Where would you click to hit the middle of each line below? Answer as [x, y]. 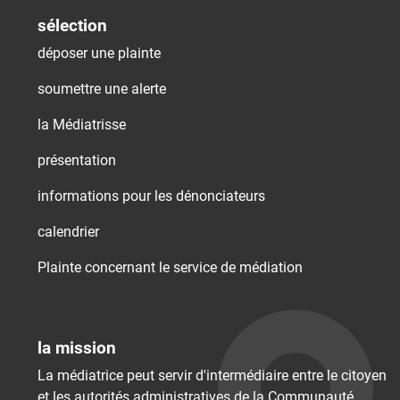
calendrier [68, 231]
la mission [77, 347]
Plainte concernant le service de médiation [170, 267]
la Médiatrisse [82, 124]
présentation [77, 160]
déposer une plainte [99, 53]
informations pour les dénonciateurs [151, 196]
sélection [72, 25]
